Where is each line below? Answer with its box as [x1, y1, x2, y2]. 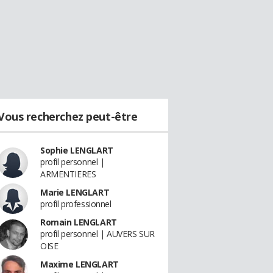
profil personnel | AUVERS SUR [40, 228, 155, 239]
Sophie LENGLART [40, 144, 113, 156]
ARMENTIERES [40, 168, 96, 180]
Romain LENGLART [40, 216, 117, 228]
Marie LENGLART [40, 186, 110, 198]
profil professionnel [40, 198, 112, 210]
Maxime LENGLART [40, 258, 119, 270]
